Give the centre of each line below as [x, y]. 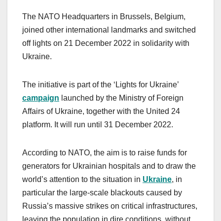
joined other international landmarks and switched [109, 30]
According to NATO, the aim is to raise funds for [105, 152]
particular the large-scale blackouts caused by [102, 192]
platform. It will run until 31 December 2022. [99, 124]
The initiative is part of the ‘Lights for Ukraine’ [100, 84]
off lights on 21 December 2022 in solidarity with [106, 43]
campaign [41, 98]
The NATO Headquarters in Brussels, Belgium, [104, 16]
